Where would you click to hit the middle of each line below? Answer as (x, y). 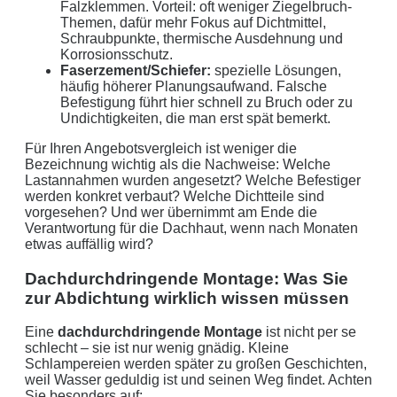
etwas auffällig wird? (89, 244)
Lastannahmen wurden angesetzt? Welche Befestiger (193, 180)
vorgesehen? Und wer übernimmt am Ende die (171, 212)
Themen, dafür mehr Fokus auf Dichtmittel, (193, 23)
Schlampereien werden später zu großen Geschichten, (196, 364)
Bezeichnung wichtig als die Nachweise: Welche (178, 164)
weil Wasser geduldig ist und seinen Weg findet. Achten (198, 380)
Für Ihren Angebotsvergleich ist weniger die (161, 148)
